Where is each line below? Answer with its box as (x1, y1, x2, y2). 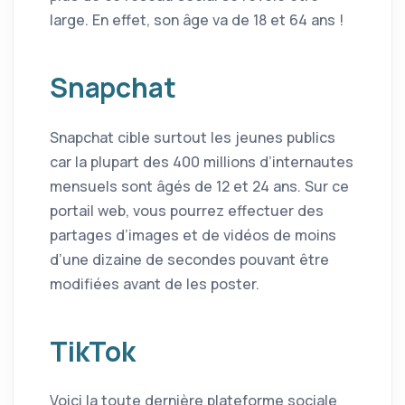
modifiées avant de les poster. (50, 273, 259, 294)
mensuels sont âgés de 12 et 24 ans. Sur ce (50, 175, 349, 196)
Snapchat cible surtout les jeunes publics (50, 127, 335, 147)
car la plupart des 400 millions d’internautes (50, 151, 353, 172)
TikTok (50, 332, 136, 370)
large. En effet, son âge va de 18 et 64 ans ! (50, 10, 344, 31)
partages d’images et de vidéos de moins (50, 224, 336, 245)
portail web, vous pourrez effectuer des (50, 200, 324, 221)
